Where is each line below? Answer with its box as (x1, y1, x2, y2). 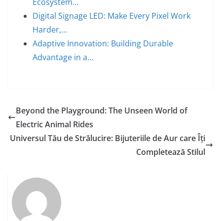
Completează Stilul (136, 147, 205, 157)
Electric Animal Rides (16, 119, 93, 130)
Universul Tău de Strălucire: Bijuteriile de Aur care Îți (10, 133, 205, 144)
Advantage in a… (33, 52, 93, 63)
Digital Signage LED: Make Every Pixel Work (33, 10, 190, 21)
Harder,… (33, 24, 67, 35)
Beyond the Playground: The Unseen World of (16, 105, 187, 116)
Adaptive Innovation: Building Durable (33, 38, 173, 49)
